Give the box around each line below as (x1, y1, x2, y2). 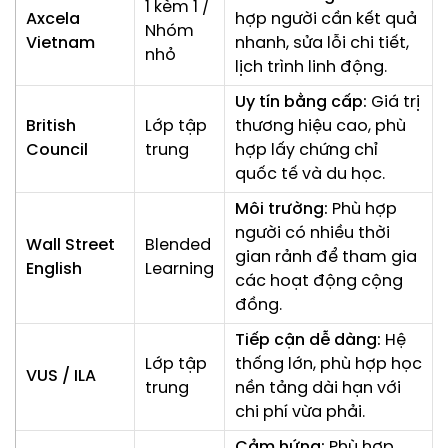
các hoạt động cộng (235, 273, 403, 291)
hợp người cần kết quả (235, 11, 417, 29)
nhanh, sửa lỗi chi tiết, (235, 35, 409, 53)
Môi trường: (235, 201, 328, 219)
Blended (145, 237, 211, 255)
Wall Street (26, 237, 115, 255)
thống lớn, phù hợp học (235, 356, 422, 374)
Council (26, 142, 88, 160)
